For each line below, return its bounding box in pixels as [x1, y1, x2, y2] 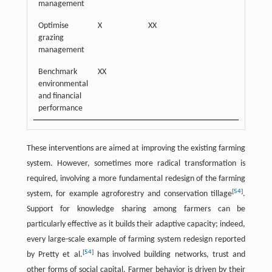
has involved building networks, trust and [93, 250, 246, 260]
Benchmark [38, 67, 77, 77]
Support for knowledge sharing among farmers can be [26, 205, 246, 214]
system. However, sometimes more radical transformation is [26, 159, 246, 169]
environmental [38, 80, 88, 89]
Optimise [38, 21, 69, 31]
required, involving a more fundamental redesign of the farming [26, 174, 246, 184]
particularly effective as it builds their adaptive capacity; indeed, [26, 220, 246, 229]
